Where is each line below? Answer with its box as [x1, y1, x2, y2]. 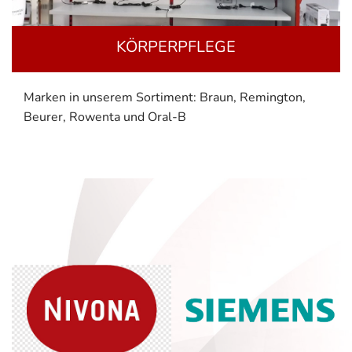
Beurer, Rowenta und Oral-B [24, 108, 186, 126]
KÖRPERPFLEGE [116, 36, 236, 58]
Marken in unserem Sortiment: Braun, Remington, [24, 89, 306, 107]
